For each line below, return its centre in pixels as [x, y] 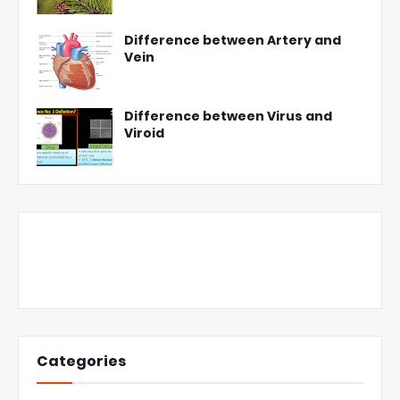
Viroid [144, 133]
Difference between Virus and [228, 117]
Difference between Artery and [233, 41]
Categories [81, 362]
